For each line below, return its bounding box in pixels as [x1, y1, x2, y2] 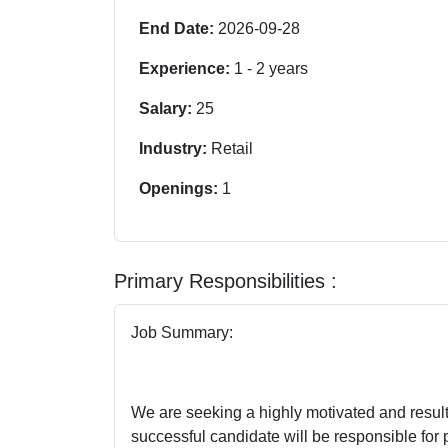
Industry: [139, 139, 211, 157]
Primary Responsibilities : [114, 269, 337, 292]
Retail [211, 139, 253, 157]
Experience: [139, 59, 234, 77]
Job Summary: [131, 323, 233, 341]
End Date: [139, 19, 218, 37]
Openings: [139, 179, 222, 197]
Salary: [139, 99, 196, 117]
